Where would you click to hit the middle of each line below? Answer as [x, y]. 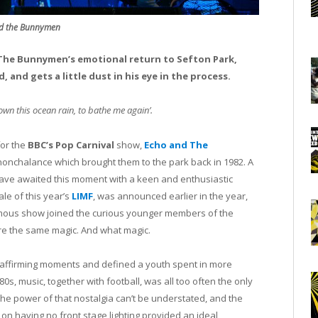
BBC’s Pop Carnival [71, 144]
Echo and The [176, 144]
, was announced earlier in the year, [170, 196]
